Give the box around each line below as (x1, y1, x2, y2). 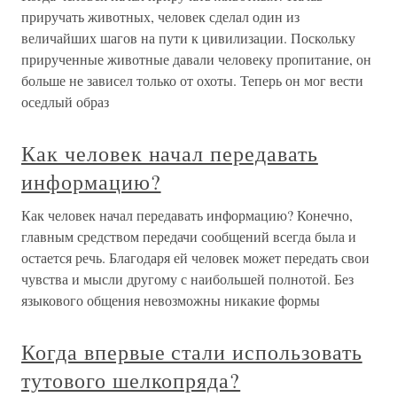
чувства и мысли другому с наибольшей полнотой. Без (21, 269, 354, 288)
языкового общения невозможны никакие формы (21, 291, 320, 309)
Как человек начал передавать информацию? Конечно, (21, 206, 353, 224)
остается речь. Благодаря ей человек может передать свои (21, 248, 370, 267)
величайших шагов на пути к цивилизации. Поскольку (21, 28, 355, 47)
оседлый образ (21, 92, 109, 111)
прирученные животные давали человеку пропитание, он (21, 50, 371, 68)
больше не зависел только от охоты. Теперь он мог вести (21, 71, 363, 90)
